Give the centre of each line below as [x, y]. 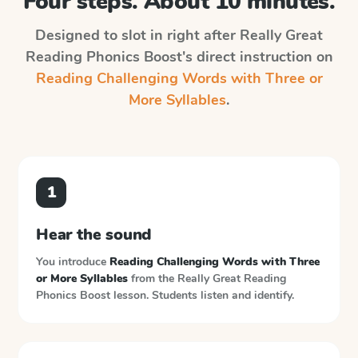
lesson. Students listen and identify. [204, 295]
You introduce [73, 262]
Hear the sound [94, 235]
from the [153, 278]
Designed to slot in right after [137, 35]
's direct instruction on [257, 57]
